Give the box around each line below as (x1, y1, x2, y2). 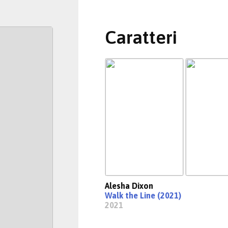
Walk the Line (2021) (105, 191, 181, 200)
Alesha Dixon (105, 181, 153, 190)
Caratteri (105, 26, 177, 48)
